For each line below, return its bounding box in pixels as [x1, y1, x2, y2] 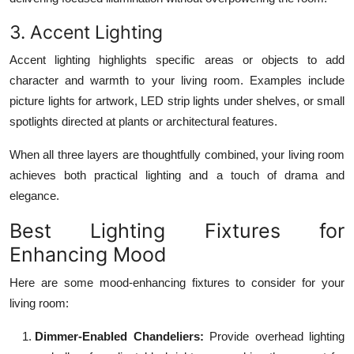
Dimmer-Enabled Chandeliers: [35, 329, 204, 343]
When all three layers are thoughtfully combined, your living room [9, 147, 345, 161]
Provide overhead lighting [203, 329, 345, 343]
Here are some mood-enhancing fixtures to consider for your [9, 275, 345, 289]
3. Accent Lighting [9, 20, 163, 43]
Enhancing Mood [9, 242, 167, 266]
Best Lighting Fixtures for [9, 218, 345, 243]
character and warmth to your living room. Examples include [9, 73, 345, 87]
